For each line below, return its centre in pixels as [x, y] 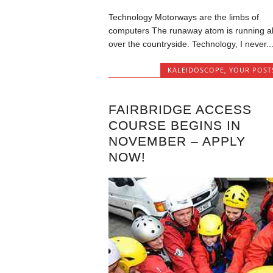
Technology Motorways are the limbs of [183, 17]
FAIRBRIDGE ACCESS [180, 109]
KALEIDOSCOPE [196, 70]
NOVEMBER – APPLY [177, 141]
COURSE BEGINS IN [174, 125]
